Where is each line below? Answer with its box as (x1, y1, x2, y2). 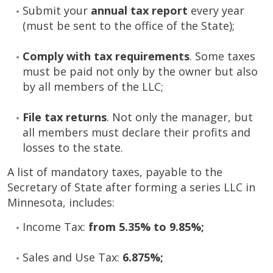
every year (191, 3, 244, 18)
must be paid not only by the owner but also (23, 64, 258, 79)
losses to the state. (23, 140, 123, 155)
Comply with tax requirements (23, 49, 190, 63)
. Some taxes (190, 49, 255, 63)
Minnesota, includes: (7, 195, 115, 210)
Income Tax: (23, 219, 88, 234)
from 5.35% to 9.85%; (88, 219, 204, 234)
